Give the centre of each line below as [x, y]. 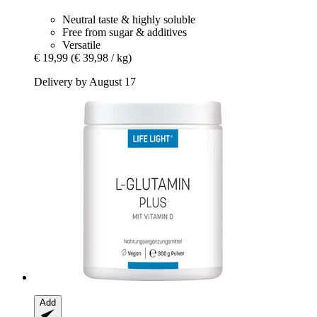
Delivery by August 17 [85, 81]
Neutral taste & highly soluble [129, 19]
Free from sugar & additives [125, 32]
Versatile [81, 45]
